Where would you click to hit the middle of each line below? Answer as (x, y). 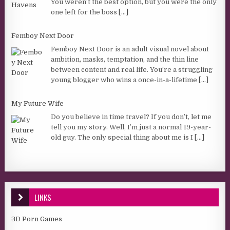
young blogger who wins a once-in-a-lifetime (125, 80)
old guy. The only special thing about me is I (123, 137)
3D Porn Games (37, 219)
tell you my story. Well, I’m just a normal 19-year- (131, 127)
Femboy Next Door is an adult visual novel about (130, 49)
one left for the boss (85, 12)
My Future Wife (38, 104)
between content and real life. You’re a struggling (132, 69)
